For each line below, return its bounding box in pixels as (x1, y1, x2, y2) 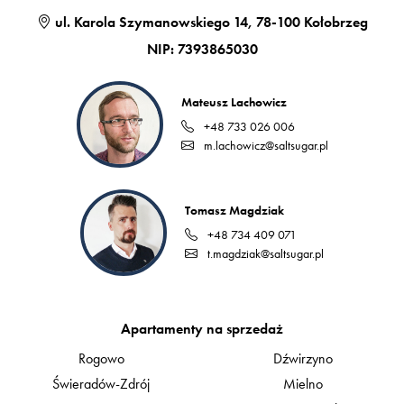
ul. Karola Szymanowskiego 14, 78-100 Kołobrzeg (50, 12, 368, 32)
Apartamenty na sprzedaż (121, 318, 283, 338)
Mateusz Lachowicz (180, 94, 287, 111)
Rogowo (78, 348, 124, 368)
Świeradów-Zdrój (52, 373, 150, 393)
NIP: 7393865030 (146, 39, 258, 59)
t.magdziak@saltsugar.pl (205, 245, 324, 262)
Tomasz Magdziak (185, 202, 284, 219)
